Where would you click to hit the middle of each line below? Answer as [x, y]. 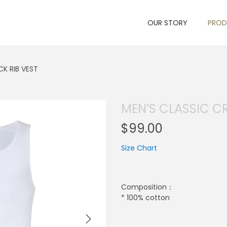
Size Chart [139, 148]
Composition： [147, 187]
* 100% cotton [145, 198]
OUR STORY [167, 23]
